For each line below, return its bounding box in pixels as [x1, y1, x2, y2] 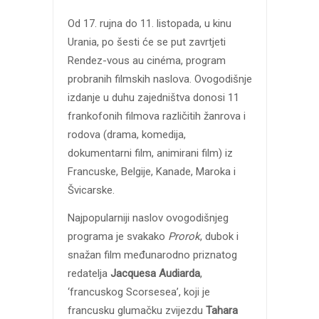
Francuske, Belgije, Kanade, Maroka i [67, 165, 236, 179]
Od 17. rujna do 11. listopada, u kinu [67, 17, 231, 31]
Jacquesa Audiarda [110, 267, 200, 280]
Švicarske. [67, 184, 115, 197]
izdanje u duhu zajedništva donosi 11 [67, 91, 239, 105]
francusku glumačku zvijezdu [67, 304, 206, 317]
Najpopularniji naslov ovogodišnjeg [67, 211, 229, 224]
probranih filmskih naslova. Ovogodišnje [67, 73, 252, 86]
